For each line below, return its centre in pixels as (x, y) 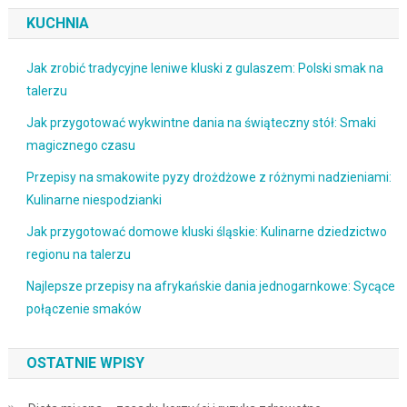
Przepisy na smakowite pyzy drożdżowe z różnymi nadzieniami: (208, 177)
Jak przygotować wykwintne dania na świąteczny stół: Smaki (201, 122)
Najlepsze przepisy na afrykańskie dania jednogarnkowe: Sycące (210, 286)
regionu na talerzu (78, 254)
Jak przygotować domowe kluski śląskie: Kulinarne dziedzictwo (206, 231)
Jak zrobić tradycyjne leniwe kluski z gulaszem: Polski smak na (204, 68)
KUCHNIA (57, 23)
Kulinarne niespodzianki (94, 199)
